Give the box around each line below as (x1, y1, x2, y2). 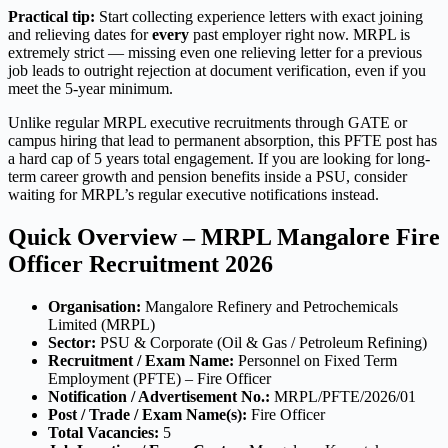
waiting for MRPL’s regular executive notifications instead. (8, 186, 379, 204)
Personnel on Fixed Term (234, 352, 397, 369)
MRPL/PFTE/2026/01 (270, 388, 416, 405)
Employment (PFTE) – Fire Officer (48, 370, 271, 387)
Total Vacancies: (48, 424, 159, 441)
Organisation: (48, 298, 141, 315)
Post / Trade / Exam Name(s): (48, 406, 247, 423)
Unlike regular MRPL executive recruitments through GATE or (8, 114, 407, 132)
